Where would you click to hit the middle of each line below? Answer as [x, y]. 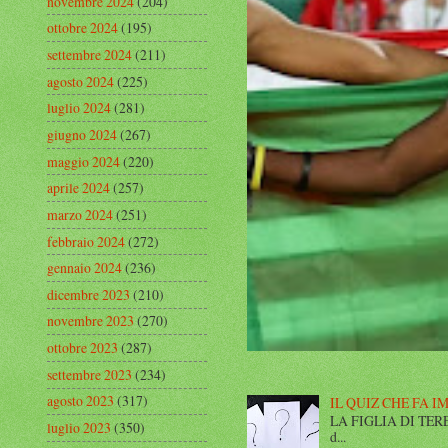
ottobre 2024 [82, 28]
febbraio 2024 [86, 241]
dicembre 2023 [88, 294]
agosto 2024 [80, 81]
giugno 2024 [82, 134]
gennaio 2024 [84, 268]
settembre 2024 [89, 54]
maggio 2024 [83, 161]
